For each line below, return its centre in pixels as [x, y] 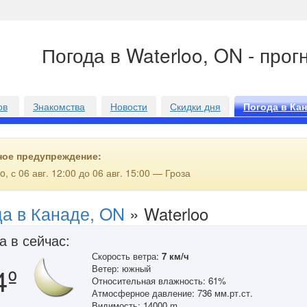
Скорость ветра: [127, 256]
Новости [129, 106]
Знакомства [59, 106]
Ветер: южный [121, 268]
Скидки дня [195, 106]
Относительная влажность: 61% [159, 281]
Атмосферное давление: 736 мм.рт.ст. [172, 293]
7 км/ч [175, 256]
